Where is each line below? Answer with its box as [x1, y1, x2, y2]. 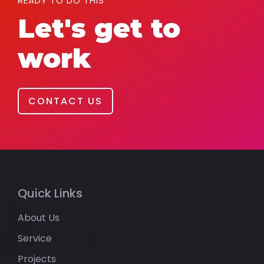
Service [18, 231, 52, 245]
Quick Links [18, 184, 82, 202]
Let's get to [18, 11, 180, 44]
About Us [18, 210, 60, 225]
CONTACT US [28, 94, 103, 108]
